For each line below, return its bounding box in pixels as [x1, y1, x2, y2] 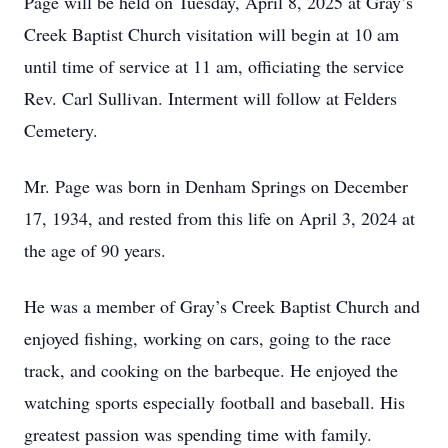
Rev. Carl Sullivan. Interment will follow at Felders [24, 86, 397, 110]
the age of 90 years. [24, 238, 166, 262]
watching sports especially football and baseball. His [24, 390, 405, 414]
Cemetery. [24, 118, 98, 142]
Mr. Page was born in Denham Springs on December [24, 174, 408, 198]
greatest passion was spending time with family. [24, 422, 372, 446]
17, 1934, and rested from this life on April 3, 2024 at [24, 206, 415, 230]
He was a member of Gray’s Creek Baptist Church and [24, 294, 420, 318]
